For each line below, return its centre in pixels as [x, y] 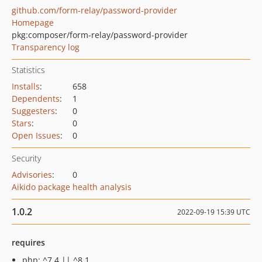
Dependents [36, 99]
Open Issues [36, 135]
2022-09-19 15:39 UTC [214, 212]
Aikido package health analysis [72, 187]
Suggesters [33, 111]
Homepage [33, 23]
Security [26, 158]
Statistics [28, 70]
